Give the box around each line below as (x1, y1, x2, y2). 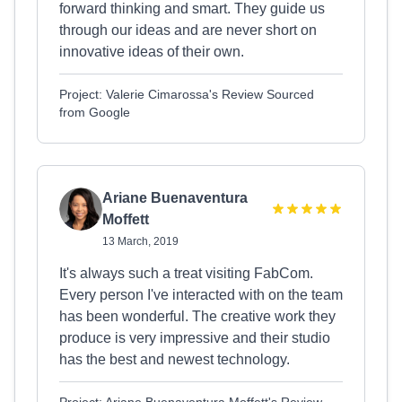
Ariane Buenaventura (102, 190, 248, 205)
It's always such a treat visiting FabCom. (59, 266, 313, 281)
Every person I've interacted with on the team (59, 287, 343, 302)
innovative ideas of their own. (59, 44, 244, 59)
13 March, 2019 (102, 235, 179, 248)
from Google (59, 105, 130, 119)
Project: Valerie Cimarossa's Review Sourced (59, 87, 314, 101)
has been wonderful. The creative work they (59, 309, 336, 324)
